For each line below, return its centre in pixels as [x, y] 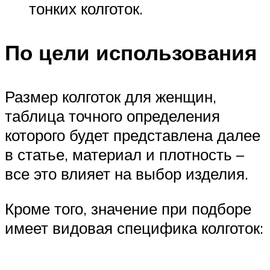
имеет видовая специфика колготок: [134, 228]
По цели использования [131, 53]
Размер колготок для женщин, [111, 97]
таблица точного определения [112, 116]
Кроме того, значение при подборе [128, 208]
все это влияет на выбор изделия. [127, 174]
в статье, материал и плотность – [124, 155]
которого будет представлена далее [133, 135]
